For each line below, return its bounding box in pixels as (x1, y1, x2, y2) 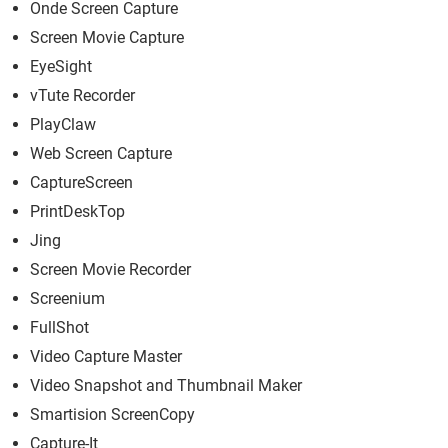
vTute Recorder (30, 86, 135, 106)
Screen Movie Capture (30, 28, 184, 48)
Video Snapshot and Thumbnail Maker (30, 376, 302, 396)
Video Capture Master (30, 347, 182, 367)
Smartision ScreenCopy (30, 405, 195, 425)
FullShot (30, 318, 89, 338)
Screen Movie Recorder (30, 260, 191, 280)
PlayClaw (30, 115, 96, 135)
